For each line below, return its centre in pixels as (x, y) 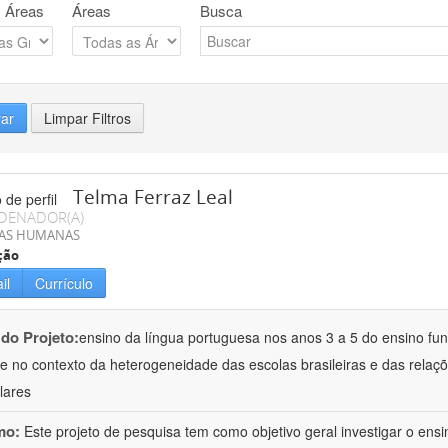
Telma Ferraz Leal (153, 197)
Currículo (64, 283)
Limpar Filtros (87, 118)
